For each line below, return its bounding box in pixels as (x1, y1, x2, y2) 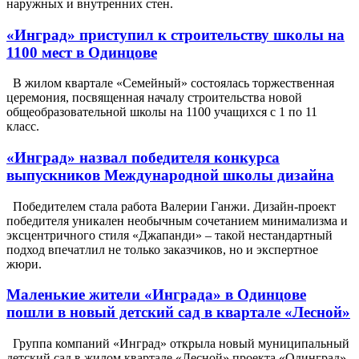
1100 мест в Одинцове (6, 43, 157, 61)
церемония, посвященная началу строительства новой (6, 91, 302, 105)
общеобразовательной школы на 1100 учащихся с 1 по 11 (6, 105, 317, 119)
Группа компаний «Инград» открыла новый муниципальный (6, 337, 349, 351)
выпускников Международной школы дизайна (6, 166, 334, 184)
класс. (6, 119, 39, 134)
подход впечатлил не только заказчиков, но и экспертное (6, 242, 318, 256)
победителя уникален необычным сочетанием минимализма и (6, 213, 348, 228)
